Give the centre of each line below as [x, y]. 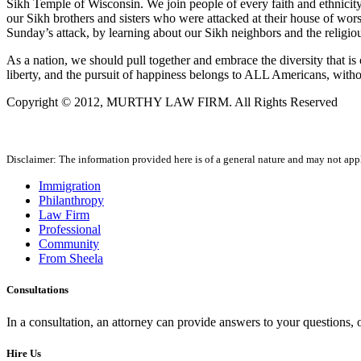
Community [69, 244]
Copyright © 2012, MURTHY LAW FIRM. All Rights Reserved [172, 102]
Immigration [70, 186]
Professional [70, 230]
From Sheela [71, 259]
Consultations [37, 290]
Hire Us [24, 353]
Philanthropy [71, 201]
